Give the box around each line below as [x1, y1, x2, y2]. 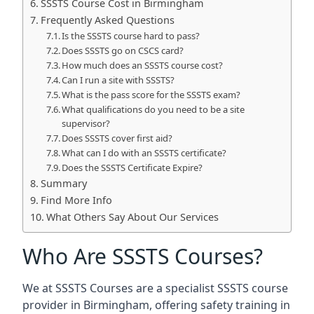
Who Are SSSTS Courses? [22, 242, 263, 271]
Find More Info [40, 193, 112, 207]
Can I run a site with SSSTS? [62, 74, 175, 86]
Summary [40, 177, 87, 190]
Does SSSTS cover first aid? [62, 132, 173, 144]
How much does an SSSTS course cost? [62, 59, 224, 71]
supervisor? [62, 117, 111, 130]
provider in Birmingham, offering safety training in [22, 297, 290, 313]
